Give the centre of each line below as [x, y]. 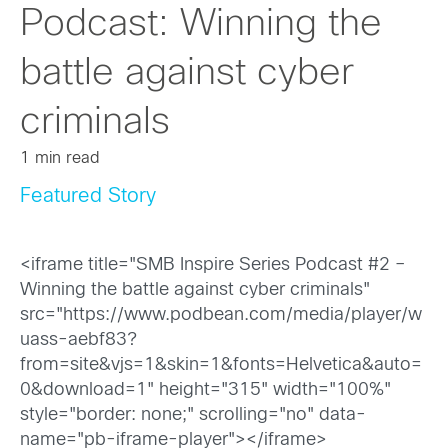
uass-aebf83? [78, 341]
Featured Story [88, 196]
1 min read [60, 158]
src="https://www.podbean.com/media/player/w [221, 316]
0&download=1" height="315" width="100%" [205, 391]
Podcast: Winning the [201, 25]
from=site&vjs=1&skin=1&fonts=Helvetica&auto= [221, 366]
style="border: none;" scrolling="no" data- [193, 416]
